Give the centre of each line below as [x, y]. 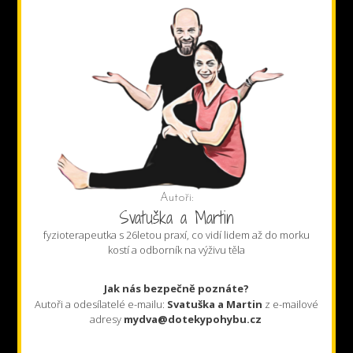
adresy [106, 319]
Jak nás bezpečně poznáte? [176, 288]
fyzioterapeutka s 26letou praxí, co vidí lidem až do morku [176, 234]
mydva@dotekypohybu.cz [192, 319]
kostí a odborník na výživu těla [176, 249]
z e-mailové [290, 304]
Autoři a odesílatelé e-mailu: [101, 304]
